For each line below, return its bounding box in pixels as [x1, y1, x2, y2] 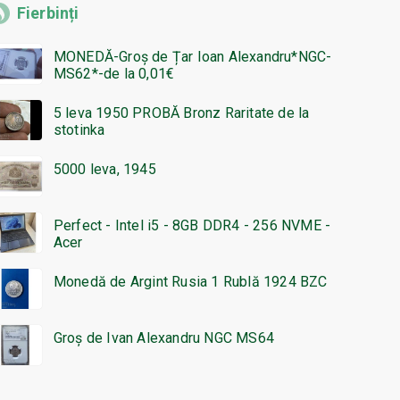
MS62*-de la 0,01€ [53, 65, 175, 83]
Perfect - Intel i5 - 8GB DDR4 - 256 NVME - [53, 217, 331, 235]
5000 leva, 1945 [53, 161, 156, 179]
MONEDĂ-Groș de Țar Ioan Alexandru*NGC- [53, 48, 332, 66]
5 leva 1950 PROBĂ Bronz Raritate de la [53, 104, 310, 122]
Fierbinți [16, 4, 79, 23]
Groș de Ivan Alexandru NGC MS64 [53, 329, 274, 347]
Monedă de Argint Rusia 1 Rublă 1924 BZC [53, 273, 328, 291]
